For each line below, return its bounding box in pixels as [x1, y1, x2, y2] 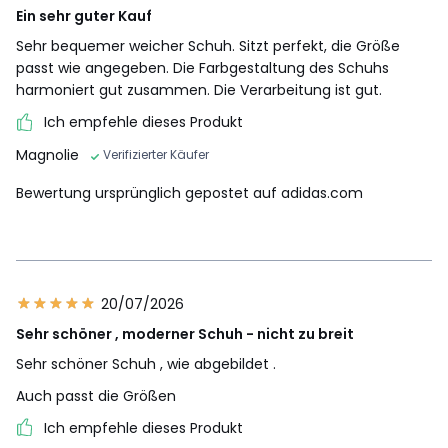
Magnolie [16, 144, 79, 165]
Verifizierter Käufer [103, 145, 209, 163]
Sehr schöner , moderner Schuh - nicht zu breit [16, 323, 354, 344]
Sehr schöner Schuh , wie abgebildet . [16, 353, 276, 374]
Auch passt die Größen [16, 385, 176, 406]
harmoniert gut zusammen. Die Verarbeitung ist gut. [16, 80, 382, 101]
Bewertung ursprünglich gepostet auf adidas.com [16, 182, 363, 203]
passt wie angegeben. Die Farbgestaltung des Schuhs [16, 58, 389, 79]
